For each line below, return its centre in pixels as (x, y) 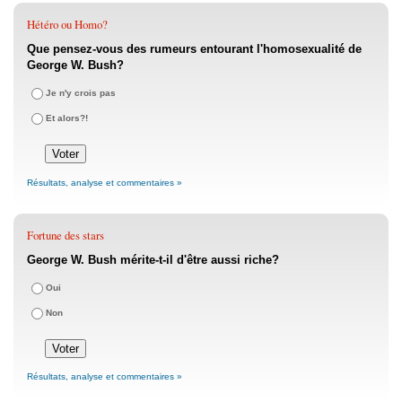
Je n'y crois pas (81, 92)
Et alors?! (67, 118)
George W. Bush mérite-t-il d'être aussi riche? (153, 259)
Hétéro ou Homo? (67, 24)
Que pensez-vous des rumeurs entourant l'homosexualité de (194, 48)
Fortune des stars (66, 235)
